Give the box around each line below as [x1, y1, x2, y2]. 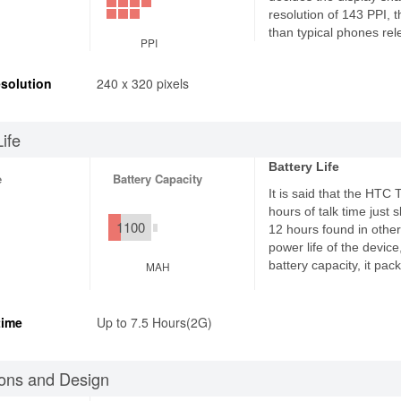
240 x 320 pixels [96, 74, 189, 92]
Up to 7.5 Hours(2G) [96, 313, 212, 331]
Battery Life [268, 159, 339, 174]
